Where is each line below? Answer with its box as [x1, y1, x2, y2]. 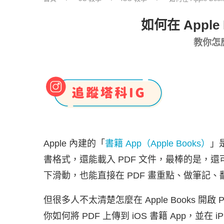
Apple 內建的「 [43, 138, 105, 148]
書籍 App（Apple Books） [105, 138, 210, 148]
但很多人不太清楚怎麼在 [43, 195, 145, 205]
